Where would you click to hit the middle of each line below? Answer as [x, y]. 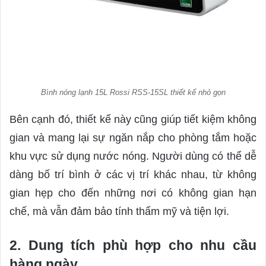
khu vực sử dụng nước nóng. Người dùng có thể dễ [133, 156]
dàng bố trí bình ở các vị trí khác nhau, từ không [133, 174]
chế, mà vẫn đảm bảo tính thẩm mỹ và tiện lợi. [121, 211]
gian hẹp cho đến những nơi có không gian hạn [133, 193]
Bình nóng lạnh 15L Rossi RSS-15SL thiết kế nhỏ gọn [133, 92]
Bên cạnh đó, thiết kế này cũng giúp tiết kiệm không [133, 119]
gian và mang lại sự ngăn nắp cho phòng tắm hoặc [133, 137]
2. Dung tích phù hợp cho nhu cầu [133, 245]
